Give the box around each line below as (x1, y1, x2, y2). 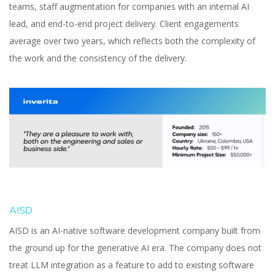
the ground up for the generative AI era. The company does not (9, 242, 261, 254)
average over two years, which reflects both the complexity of (9, 35, 255, 47)
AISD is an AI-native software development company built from (9, 225, 260, 237)
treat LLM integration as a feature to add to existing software (9, 259, 254, 271)
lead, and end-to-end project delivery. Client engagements (9, 18, 239, 29)
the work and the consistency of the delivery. (9, 52, 187, 64)
